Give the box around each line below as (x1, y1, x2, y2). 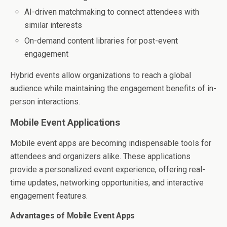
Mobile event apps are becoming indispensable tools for (10, 138, 211, 148)
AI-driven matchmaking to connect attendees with (24, 7, 200, 17)
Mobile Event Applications (10, 117, 120, 128)
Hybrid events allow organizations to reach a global (10, 70, 191, 80)
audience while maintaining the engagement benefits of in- (10, 83, 216, 93)
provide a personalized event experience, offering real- (10, 164, 205, 174)
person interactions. (10, 96, 80, 106)
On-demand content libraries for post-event (24, 35, 178, 46)
